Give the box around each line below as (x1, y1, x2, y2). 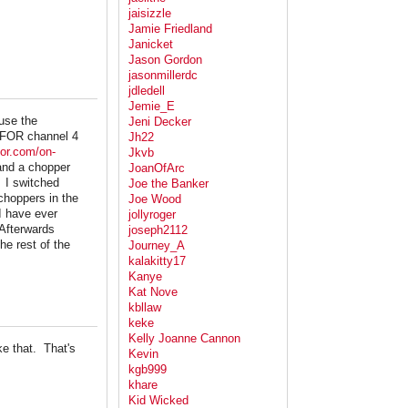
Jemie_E (128, 99, 175, 114)
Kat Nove (128, 285, 178, 300)
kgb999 (128, 362, 167, 377)
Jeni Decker (128, 115, 191, 129)
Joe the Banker (128, 177, 209, 191)
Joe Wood (128, 192, 181, 207)
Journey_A (128, 239, 185, 253)
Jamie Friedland (128, 22, 212, 36)
